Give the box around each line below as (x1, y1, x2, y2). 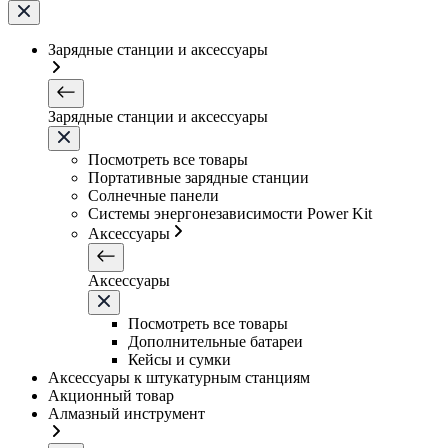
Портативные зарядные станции (88, 169, 309, 186)
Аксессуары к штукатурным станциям (48, 369, 310, 386)
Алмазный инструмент (48, 405, 205, 422)
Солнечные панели (88, 187, 219, 204)
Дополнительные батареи (128, 333, 303, 350)
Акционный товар (48, 387, 174, 404)
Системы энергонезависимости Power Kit (88, 205, 372, 222)
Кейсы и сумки (128, 351, 231, 368)
